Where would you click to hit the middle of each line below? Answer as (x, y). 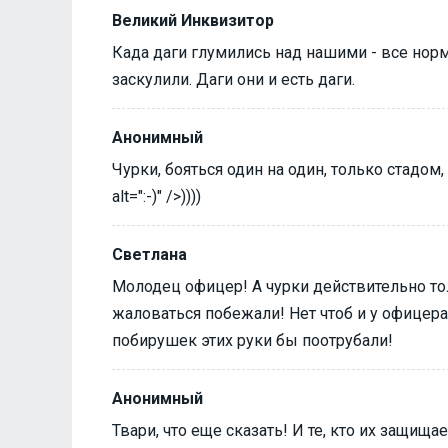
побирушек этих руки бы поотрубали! (252, 340)
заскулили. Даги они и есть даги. (233, 79)
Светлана (149, 254)
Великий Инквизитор (193, 20)
